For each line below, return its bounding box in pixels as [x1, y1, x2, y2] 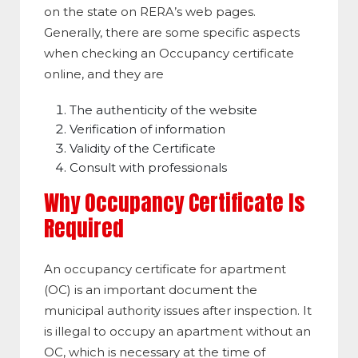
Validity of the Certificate [70, 141, 216, 157]
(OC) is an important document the [44, 282, 257, 298]
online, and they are [44, 66, 164, 82]
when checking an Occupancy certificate [44, 46, 294, 62]
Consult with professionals [70, 160, 227, 176]
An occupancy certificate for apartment [44, 261, 286, 277]
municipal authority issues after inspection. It [44, 303, 312, 319]
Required [44, 212, 124, 245]
